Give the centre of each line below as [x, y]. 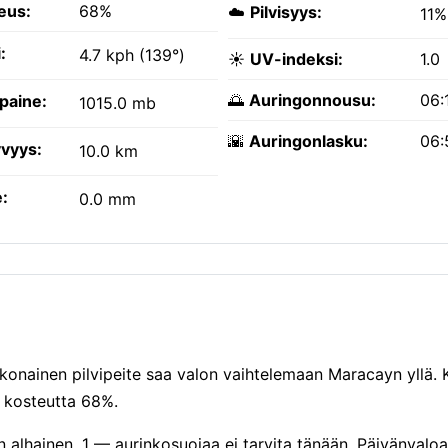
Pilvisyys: [286, 12]
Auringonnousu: [312, 100]
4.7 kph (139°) [132, 55]
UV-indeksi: [296, 59]
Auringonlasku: [308, 141]
